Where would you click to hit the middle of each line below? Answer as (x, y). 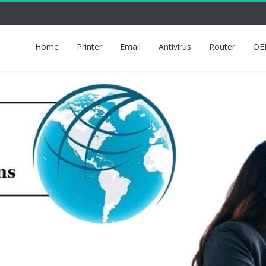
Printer (89, 47)
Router (222, 47)
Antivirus (175, 47)
